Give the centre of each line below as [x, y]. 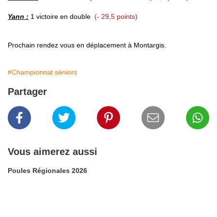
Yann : [18, 17]
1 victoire [44, 17]
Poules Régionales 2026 [47, 171]
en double [75, 17]
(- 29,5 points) [116, 17]
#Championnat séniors [42, 72]
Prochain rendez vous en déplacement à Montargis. [87, 45]
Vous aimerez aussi [53, 152]
